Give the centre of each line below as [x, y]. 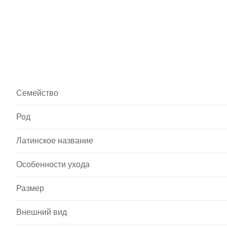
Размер [30, 188]
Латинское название [55, 141]
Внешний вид [42, 212]
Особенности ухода [53, 164]
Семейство [37, 93]
